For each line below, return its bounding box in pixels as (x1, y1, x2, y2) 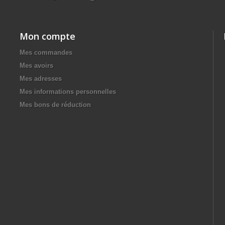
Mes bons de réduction (20, 101, 91, 108)
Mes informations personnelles (20, 88, 116, 95)
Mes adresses (20, 75, 62, 82)
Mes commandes (20, 49, 72, 56)
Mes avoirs (20, 62, 53, 69)
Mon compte (20, 30, 75, 42)
